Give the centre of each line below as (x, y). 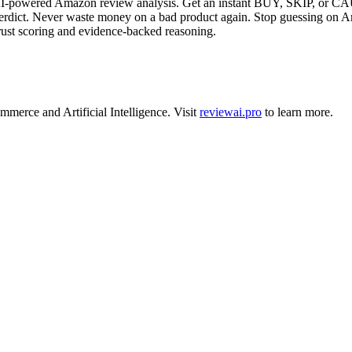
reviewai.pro (231, 112)
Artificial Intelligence (115, 112)
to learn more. (297, 112)
